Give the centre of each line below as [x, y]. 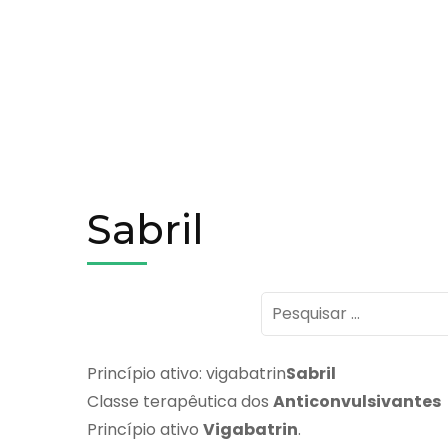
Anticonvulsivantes [357, 401]
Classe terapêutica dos [180, 401]
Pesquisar [297, 304]
